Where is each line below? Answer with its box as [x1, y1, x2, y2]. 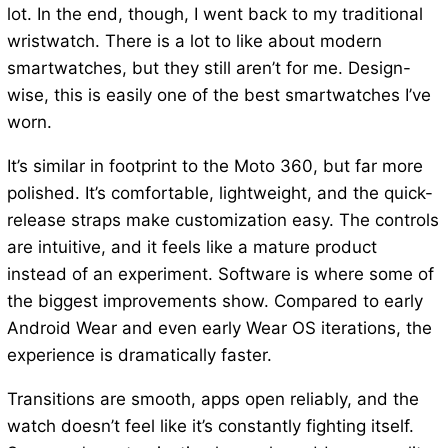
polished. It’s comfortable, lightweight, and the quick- [6, 183, 433, 204]
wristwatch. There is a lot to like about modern [6, 31, 382, 52]
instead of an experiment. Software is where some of [6, 264, 434, 285]
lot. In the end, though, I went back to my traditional [6, 4, 423, 25]
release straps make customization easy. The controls [6, 210, 439, 231]
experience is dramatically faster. [6, 345, 272, 366]
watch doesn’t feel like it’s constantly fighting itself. [6, 416, 414, 437]
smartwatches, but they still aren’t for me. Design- [6, 58, 411, 79]
